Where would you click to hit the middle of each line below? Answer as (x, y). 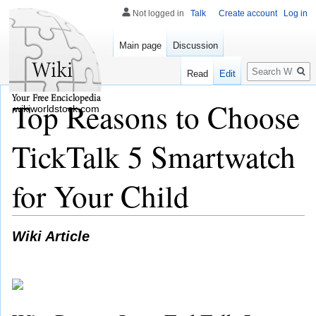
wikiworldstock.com (56, 109)
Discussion (195, 46)
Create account (248, 13)
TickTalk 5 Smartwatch (154, 156)
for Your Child (101, 195)
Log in (296, 13)
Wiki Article (51, 236)
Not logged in (158, 13)
